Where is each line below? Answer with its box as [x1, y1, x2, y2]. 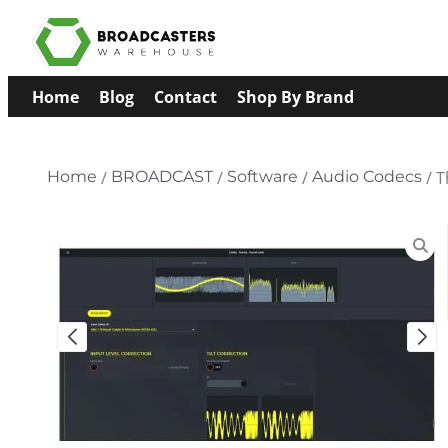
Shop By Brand [237, 85, 354, 108]
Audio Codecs [312, 167, 422, 186]
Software [227, 167, 298, 186]
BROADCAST [111, 167, 213, 186]
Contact [154, 85, 217, 108]
